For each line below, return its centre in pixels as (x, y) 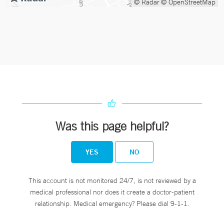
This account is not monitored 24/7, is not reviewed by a (112, 180)
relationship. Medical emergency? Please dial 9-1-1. (112, 203)
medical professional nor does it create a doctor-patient (112, 192)
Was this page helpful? (112, 126)
